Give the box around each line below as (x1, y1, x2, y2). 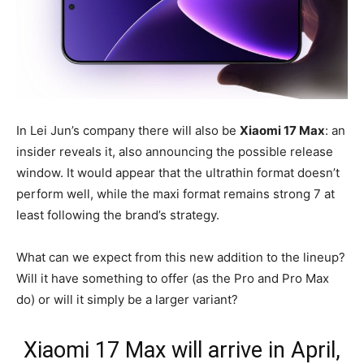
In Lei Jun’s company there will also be (16, 122, 240, 138)
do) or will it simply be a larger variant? (16, 291, 238, 307)
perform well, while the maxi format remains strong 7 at (16, 185, 335, 201)
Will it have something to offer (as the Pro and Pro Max (16, 270, 329, 286)
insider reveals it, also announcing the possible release (16, 143, 333, 159)
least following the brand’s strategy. (16, 206, 219, 223)
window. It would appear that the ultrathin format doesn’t (16, 164, 340, 180)
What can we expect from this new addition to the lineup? (16, 249, 345, 265)
